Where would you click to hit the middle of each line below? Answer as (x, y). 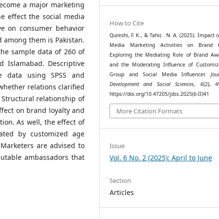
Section (120, 180)
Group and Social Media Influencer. (160, 74)
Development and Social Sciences (152, 84)
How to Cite (127, 23)
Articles (122, 192)
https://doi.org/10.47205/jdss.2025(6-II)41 (160, 94)
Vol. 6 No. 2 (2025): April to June (161, 158)
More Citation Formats (150, 111)
